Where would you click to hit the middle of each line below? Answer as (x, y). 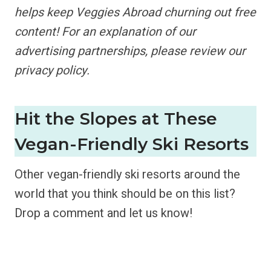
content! (37, 32)
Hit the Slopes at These (116, 119)
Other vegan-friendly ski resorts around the (127, 175)
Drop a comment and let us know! (104, 213)
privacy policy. (52, 70)
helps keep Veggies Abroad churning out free (135, 12)
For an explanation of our (129, 32)
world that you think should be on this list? (125, 194)
